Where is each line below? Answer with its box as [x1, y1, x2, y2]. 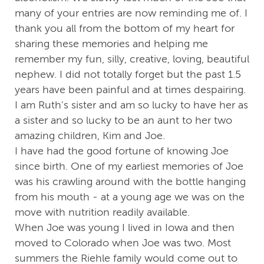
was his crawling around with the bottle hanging [15, 176, 246, 188]
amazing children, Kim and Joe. [15, 130, 165, 142]
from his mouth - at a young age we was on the [15, 191, 245, 203]
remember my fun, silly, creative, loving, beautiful [15, 53, 249, 65]
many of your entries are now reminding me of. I [15, 7, 247, 19]
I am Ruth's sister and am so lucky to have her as [15, 99, 248, 111]
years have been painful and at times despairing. [15, 84, 246, 96]
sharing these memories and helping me [15, 38, 208, 50]
